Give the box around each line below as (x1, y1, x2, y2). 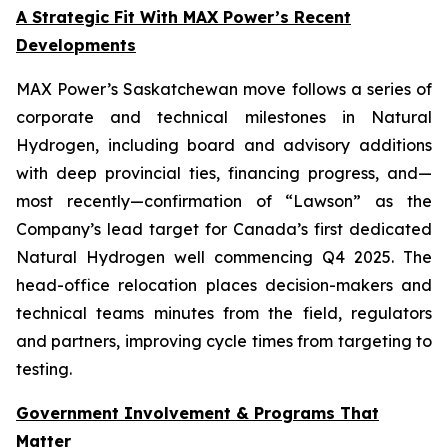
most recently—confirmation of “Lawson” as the (16, 191, 432, 211)
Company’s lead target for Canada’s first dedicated (16, 219, 432, 239)
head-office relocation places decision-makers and (16, 275, 432, 295)
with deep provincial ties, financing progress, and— (16, 163, 432, 183)
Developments (16, 35, 136, 55)
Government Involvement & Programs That (16, 403, 379, 423)
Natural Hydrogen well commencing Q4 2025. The (16, 247, 432, 267)
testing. (16, 359, 72, 379)
